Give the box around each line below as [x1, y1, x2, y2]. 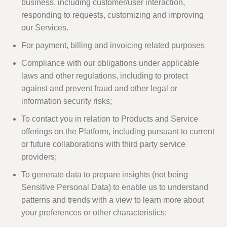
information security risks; [21, 97, 114, 106]
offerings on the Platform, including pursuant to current [21, 127, 214, 136]
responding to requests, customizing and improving [21, 11, 204, 20]
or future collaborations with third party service [21, 140, 185, 149]
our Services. [21, 23, 68, 32]
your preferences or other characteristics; [21, 208, 167, 217]
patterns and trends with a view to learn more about [21, 196, 204, 205]
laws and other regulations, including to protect [21, 71, 188, 81]
